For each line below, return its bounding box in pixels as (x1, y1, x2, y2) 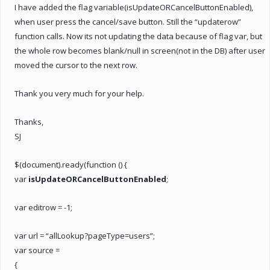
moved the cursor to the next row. (14, 59, 137, 71)
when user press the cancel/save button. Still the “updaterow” (14, 16, 241, 27)
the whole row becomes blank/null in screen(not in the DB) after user (14, 45, 265, 56)
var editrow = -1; (14, 201, 72, 213)
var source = (14, 244, 60, 256)
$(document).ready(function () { (14, 159, 127, 170)
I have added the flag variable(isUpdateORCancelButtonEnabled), (14, 1, 253, 13)
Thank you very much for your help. (14, 87, 144, 99)
